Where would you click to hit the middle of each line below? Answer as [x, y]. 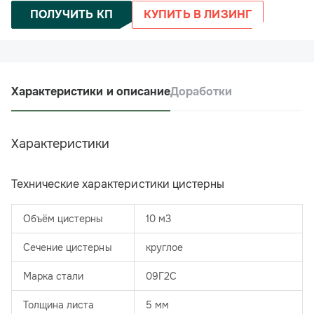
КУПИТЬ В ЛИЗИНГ [198, 15]
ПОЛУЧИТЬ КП [71, 15]
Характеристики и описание [91, 92]
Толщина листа [59, 305]
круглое [165, 248]
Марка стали [54, 277]
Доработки [201, 92]
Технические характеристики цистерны [118, 184]
